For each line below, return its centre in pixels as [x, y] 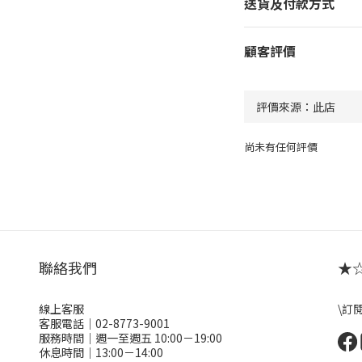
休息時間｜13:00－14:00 [101, 352]
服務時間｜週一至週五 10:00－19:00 [130, 338]
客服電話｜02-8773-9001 [104, 323]
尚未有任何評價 [280, 147]
